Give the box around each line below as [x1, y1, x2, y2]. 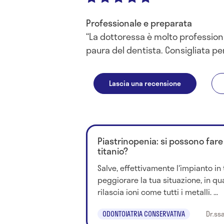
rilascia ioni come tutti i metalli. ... [97, 185, 218, 198]
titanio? [97, 144, 128, 158]
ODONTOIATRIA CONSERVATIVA [102, 208, 185, 219]
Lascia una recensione [109, 78, 181, 88]
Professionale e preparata [86, 16, 192, 30]
